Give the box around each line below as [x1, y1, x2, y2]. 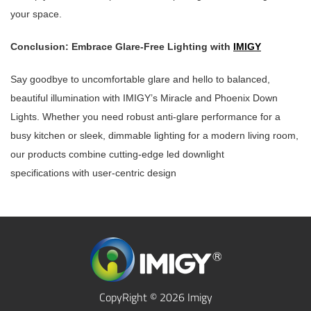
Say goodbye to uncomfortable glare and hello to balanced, [10, 74, 270, 85]
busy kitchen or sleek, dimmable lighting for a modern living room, [10, 130, 299, 142]
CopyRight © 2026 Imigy [99, 289, 212, 306]
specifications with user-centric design [10, 167, 176, 179]
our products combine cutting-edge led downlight [10, 149, 224, 160]
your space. [10, 8, 62, 20]
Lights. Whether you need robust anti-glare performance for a [10, 111, 280, 123]
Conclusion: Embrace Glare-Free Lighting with [10, 41, 233, 53]
